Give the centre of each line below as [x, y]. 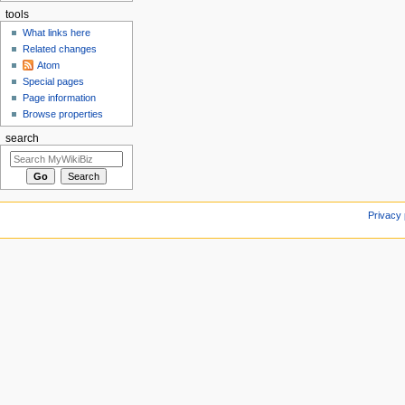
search [22, 139]
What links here [57, 33]
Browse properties [63, 114]
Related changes [60, 49]
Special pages [54, 82]
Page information [60, 98]
